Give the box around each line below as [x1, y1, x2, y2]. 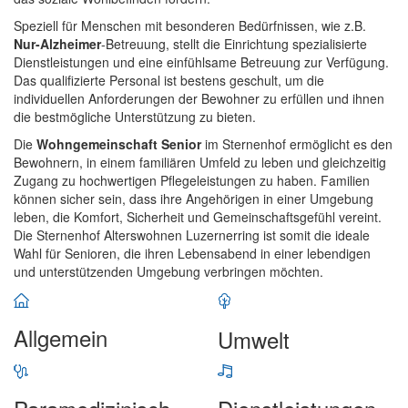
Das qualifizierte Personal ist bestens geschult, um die [14, 71, 324, 89]
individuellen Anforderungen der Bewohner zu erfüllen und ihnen [14, 89, 384, 107]
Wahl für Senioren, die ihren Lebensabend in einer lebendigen [14, 244, 371, 262]
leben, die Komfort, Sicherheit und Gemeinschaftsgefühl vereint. [14, 208, 382, 226]
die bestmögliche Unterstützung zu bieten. [14, 107, 256, 126]
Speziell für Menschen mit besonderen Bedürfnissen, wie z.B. [14, 16, 366, 35]
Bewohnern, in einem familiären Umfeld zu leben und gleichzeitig [14, 153, 386, 171]
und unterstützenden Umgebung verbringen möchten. [14, 262, 323, 280]
